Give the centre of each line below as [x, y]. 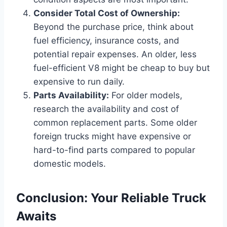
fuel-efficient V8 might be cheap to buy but [122, 68]
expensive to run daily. [79, 81]
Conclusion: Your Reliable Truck [111, 198]
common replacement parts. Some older [115, 122]
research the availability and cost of [106, 109]
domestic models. [70, 163]
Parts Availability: [71, 95]
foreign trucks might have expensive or [112, 136]
